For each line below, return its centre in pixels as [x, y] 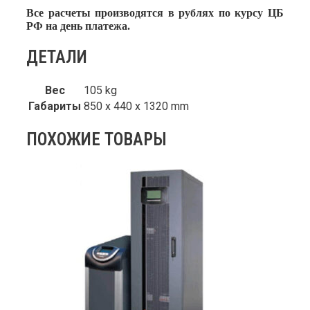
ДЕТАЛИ [57, 57]
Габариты [55, 106]
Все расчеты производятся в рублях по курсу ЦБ [155, 13]
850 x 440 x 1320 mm [136, 106]
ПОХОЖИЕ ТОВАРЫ [97, 139]
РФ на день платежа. [78, 26]
